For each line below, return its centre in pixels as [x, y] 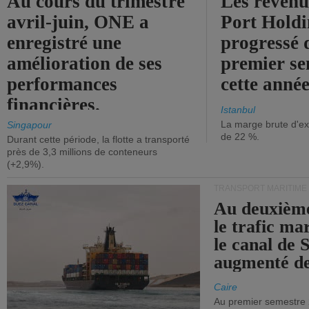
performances [62, 84]
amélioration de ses [85, 63]
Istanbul [238, 110]
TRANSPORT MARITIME [260, 188]
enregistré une [64, 43]
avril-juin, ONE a [78, 22]
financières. [54, 105]
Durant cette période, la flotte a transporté [98, 139]
